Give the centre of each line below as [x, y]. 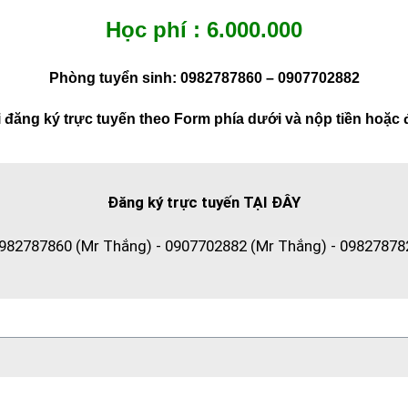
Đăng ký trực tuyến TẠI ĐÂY [204, 203]
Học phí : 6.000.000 [204, 29]
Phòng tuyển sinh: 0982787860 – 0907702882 [204, 77]
